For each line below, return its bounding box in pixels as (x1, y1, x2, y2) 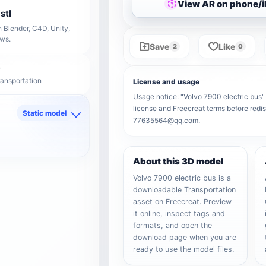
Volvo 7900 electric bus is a (133, 173, 232, 182)
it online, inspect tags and (133, 209, 226, 218)
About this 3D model (133, 156, 224, 167)
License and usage (133, 77, 200, 86)
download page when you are (133, 233, 237, 242)
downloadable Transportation (133, 185, 236, 194)
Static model (23, 108, 67, 118)
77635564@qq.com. (133, 116, 201, 125)
